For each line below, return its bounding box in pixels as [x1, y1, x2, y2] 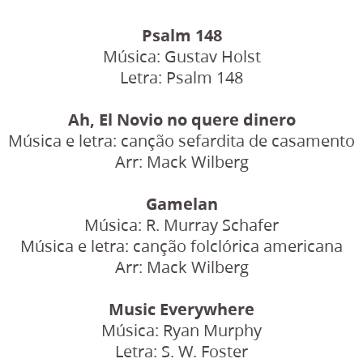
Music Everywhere [109, 297, 254, 320]
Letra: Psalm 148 [120, 66, 243, 88]
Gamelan [145, 192, 218, 215]
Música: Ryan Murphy [101, 318, 262, 341]
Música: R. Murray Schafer [84, 213, 279, 236]
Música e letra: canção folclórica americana [20, 234, 343, 257]
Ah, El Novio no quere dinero [67, 108, 296, 130]
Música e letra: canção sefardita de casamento [8, 129, 355, 152]
